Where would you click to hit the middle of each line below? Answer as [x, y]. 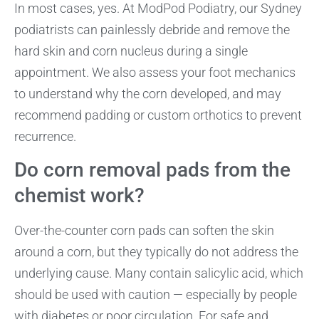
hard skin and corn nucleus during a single [131, 51]
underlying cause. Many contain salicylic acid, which [159, 273]
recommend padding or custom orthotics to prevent [158, 115]
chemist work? [79, 196]
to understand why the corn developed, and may [148, 93]
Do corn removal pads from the [152, 170]
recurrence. [45, 136]
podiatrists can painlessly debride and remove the [152, 29]
